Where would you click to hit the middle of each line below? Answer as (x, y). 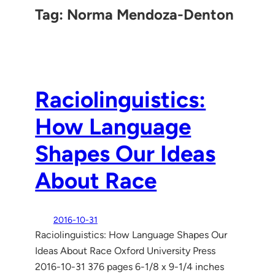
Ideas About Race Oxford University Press (126, 250)
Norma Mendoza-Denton (151, 14)
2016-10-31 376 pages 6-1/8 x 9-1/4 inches (130, 266)
